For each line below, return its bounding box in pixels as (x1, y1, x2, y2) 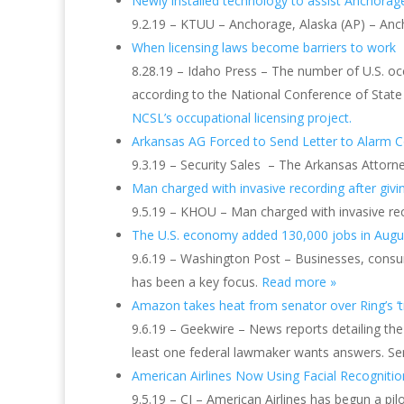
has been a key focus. (132, 273, 262, 290)
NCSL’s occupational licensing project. (132, 109, 352, 126)
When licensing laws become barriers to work (132, 39, 396, 56)
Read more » (262, 273, 336, 290)
